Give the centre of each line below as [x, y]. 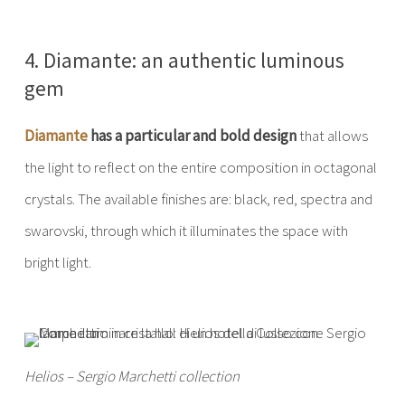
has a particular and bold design [192, 136]
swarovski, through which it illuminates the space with [186, 231]
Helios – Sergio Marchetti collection [132, 376]
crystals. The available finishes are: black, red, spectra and [198, 199]
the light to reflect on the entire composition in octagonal [200, 167]
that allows [332, 136]
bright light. [57, 262]
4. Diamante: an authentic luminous [184, 60]
